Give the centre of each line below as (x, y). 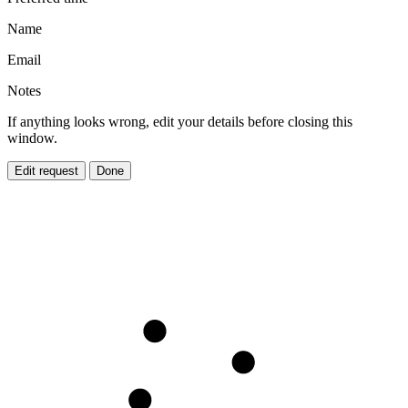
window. (32, 138)
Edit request (46, 170)
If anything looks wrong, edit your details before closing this (180, 121)
